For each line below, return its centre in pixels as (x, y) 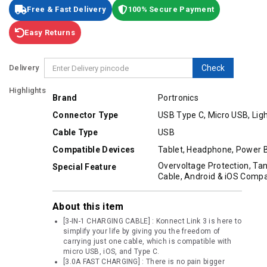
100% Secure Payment (171, 10)
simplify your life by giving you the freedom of (142, 232)
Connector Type (86, 115)
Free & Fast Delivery (67, 10)
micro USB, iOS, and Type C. (111, 252)
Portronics (178, 98)
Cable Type (75, 133)
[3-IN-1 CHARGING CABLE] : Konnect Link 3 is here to (153, 221)
